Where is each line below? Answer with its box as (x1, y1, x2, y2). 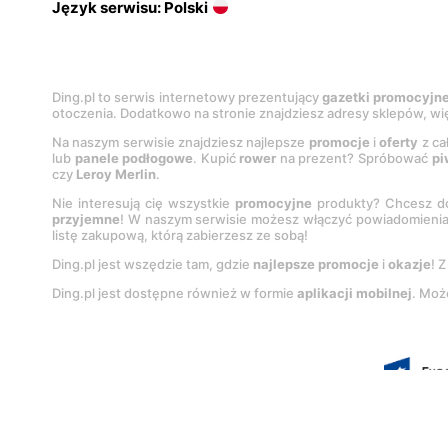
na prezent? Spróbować (276, 150, 432, 167)
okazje (388, 256, 431, 273)
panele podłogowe (74, 150, 194, 167)
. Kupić (193, 150, 240, 167)
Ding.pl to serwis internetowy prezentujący (52, 89, 323, 106)
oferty (379, 134, 419, 151)
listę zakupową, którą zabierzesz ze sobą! (52, 227, 308, 244)
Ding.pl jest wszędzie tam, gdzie (52, 256, 253, 273)
